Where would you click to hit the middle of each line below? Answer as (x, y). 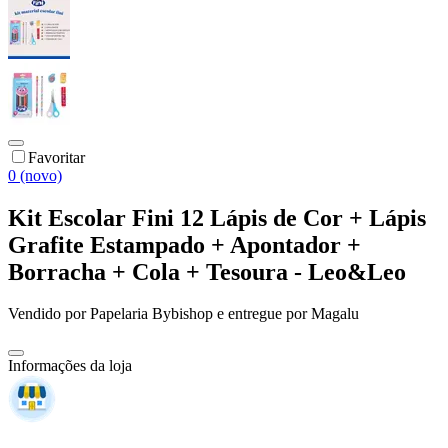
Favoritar (56, 157)
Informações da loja (70, 366)
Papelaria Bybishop (151, 314)
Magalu (335, 314)
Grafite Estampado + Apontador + (184, 244)
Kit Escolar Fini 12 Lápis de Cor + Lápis (217, 217)
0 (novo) (35, 175)
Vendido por (49, 314)
